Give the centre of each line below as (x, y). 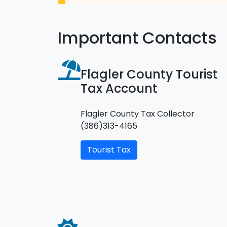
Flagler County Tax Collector (138, 113)
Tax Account (119, 88)
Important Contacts (137, 37)
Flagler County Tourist (149, 74)
